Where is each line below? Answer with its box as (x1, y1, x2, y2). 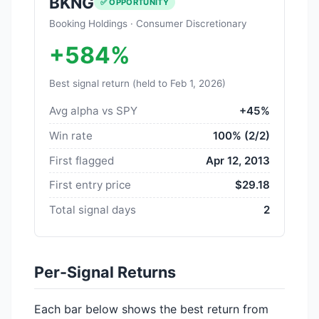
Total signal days (49, 202, 136, 216)
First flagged (49, 153, 114, 167)
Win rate (49, 128, 93, 142)
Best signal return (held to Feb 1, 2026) (49, 77, 226, 89)
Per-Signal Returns (34, 262, 176, 281)
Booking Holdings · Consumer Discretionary (49, 17, 247, 29)
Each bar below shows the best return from (34, 301, 268, 316)
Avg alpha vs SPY (49, 104, 137, 118)
